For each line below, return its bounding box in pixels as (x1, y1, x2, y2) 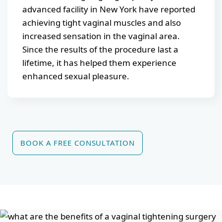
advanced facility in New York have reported (22, 3, 195, 15)
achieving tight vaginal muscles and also (22, 16, 181, 28)
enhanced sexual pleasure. (22, 70, 129, 82)
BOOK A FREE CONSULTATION (20, 137, 135, 148)
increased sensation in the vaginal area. (22, 30, 180, 42)
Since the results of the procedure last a (22, 43, 178, 55)
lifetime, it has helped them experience (22, 56, 176, 68)
